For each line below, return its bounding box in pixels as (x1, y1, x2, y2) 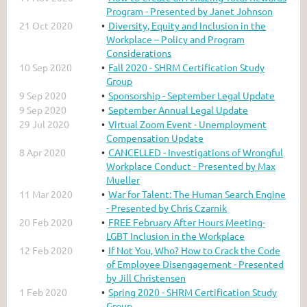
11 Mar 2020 (19, 187, 73, 200)
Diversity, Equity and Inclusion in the (108, 19, 266, 32)
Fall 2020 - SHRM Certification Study (108, 60, 265, 73)
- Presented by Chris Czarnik (106, 201, 227, 214)
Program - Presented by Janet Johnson (106, 4, 273, 17)
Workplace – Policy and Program (106, 32, 245, 45)
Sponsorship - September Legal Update (108, 88, 275, 101)
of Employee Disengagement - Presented (106, 257, 284, 270)
